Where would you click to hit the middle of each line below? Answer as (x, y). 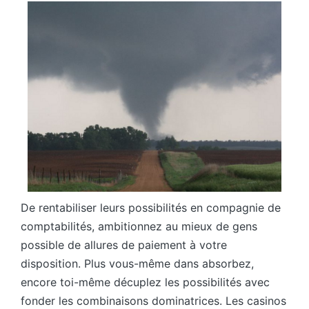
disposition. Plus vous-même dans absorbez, (137, 264)
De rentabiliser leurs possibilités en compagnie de (151, 208)
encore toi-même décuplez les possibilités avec (145, 282)
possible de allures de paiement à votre (124, 245)
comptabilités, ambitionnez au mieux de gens (139, 227)
